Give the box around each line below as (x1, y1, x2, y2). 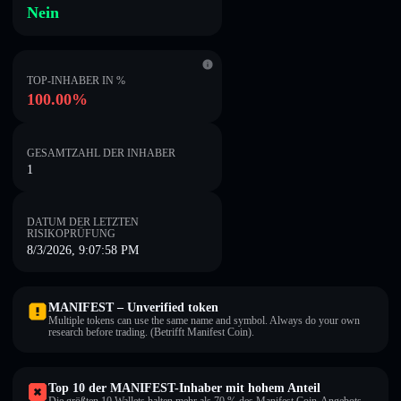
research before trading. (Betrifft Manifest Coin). (48, 326, 254, 338)
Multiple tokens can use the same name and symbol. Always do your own (48, 314, 360, 327)
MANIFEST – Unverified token (48, 301, 218, 314)
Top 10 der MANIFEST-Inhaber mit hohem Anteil (48, 381, 320, 395)
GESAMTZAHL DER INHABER (27, 147, 175, 159)
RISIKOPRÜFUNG (27, 227, 115, 240)
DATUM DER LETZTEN (27, 216, 139, 228)
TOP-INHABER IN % (27, 74, 125, 87)
